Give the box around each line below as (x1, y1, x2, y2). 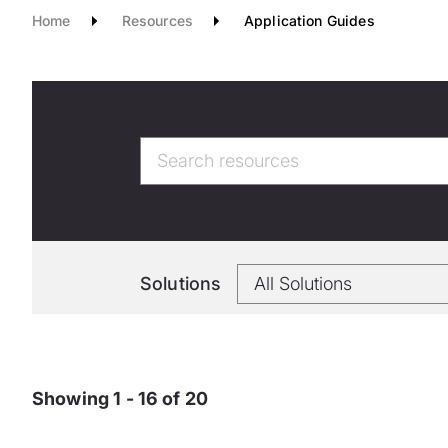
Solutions (140, 273, 222, 294)
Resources (121, 12, 193, 29)
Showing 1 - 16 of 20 (32, 388, 208, 409)
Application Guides (243, 12, 375, 29)
